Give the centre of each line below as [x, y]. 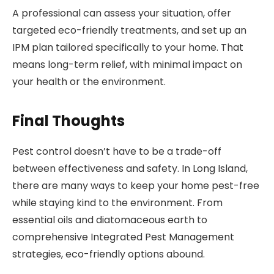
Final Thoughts [68, 121]
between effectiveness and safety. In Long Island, [130, 169]
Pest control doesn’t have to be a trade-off [117, 152]
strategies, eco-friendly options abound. [109, 254]
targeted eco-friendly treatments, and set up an [129, 30]
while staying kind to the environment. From [117, 203]
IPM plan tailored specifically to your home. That [128, 47]
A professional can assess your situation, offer [122, 13]
